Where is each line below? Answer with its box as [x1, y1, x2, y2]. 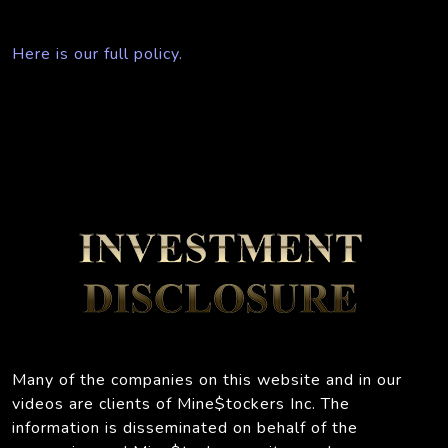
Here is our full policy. [12, 42, 183, 65]
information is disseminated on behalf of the [12, 416, 358, 439]
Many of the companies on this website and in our [12, 368, 402, 391]
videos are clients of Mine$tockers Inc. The [12, 392, 350, 415]
